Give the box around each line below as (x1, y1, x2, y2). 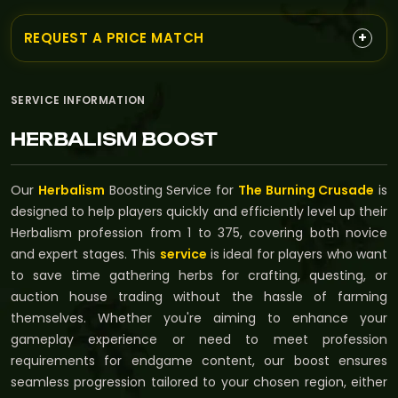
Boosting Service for (104, 180, 238, 199)
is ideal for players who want (206, 244, 388, 263)
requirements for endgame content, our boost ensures (11, 351, 387, 370)
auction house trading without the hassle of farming (11, 287, 387, 306)
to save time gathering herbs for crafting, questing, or (11, 266, 387, 284)
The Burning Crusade (237, 180, 375, 199)
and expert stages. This (11, 244, 160, 263)
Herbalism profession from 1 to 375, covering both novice (11, 223, 387, 242)
